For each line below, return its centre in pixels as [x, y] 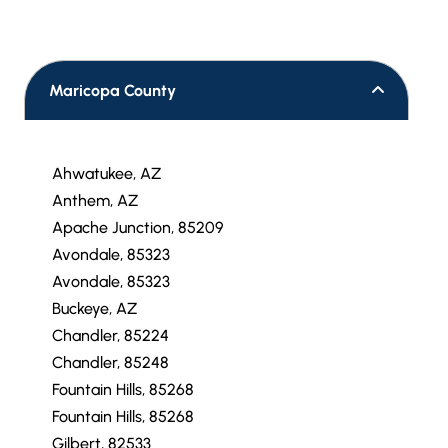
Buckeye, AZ [94, 308]
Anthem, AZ [95, 200]
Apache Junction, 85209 [138, 227]
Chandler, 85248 [110, 362]
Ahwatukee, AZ [106, 173]
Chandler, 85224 [110, 335]
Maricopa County [112, 90]
